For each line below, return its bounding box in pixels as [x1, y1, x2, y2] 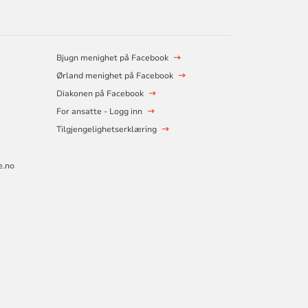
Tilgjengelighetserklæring [56, 124, 157, 135]
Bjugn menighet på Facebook [56, 52, 168, 64]
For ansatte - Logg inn [56, 106, 142, 118]
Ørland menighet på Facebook [56, 70, 173, 82]
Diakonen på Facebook [56, 88, 144, 100]
